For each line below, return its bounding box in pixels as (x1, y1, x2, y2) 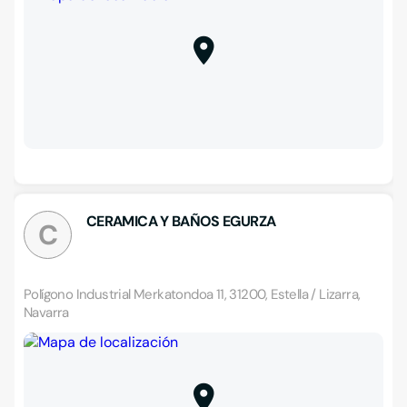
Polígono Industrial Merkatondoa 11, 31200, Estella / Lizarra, (24, 285, 361, 303)
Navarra (24, 303, 69, 322)
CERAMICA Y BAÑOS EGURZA (86, 212, 276, 231)
